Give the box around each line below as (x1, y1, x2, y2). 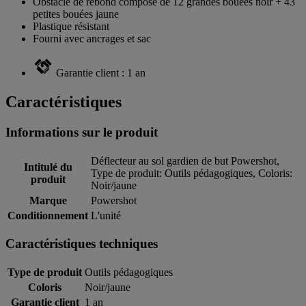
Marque (29, 194, 67, 206)
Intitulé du (23, 161, 72, 173)
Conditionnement (8, 209, 88, 221)
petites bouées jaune (33, 8, 119, 20)
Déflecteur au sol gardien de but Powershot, (91, 154, 279, 167)
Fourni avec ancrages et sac (33, 32, 151, 44)
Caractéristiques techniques (5, 236, 158, 251)
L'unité (91, 209, 121, 221)
